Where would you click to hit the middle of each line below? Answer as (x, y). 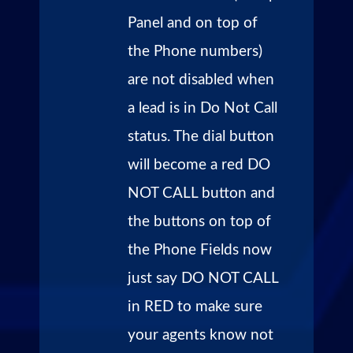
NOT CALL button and (201, 193)
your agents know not (201, 335)
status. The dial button (201, 136)
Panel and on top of (193, 23)
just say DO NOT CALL (203, 278)
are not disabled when (201, 80)
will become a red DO (199, 165)
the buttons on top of (199, 221)
